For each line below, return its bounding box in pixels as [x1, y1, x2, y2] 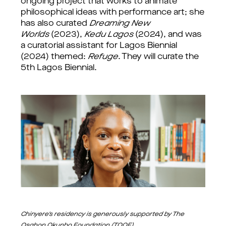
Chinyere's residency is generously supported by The [21, 211, 184, 217]
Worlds [21, 31, 49, 39]
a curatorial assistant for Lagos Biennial [21, 42, 177, 50]
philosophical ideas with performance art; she [21, 9, 204, 17]
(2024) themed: [21, 53, 88, 61]
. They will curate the [118, 53, 199, 61]
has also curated [21, 20, 89, 28]
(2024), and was [133, 31, 202, 39]
